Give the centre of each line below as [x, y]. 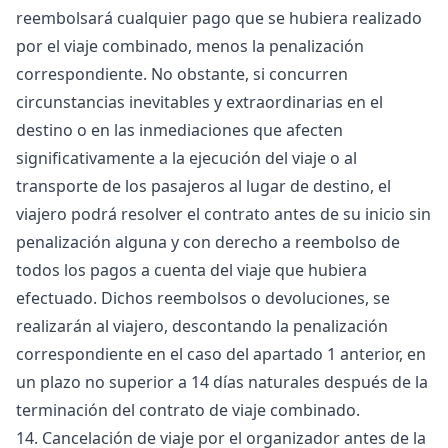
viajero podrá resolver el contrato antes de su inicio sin [223, 214]
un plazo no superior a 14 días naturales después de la [222, 382]
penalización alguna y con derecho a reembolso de [208, 242]
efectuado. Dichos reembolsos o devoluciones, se [203, 298]
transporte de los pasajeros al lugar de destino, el [203, 186]
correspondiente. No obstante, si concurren [182, 74]
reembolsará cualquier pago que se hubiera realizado [219, 18]
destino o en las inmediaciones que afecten [179, 130]
